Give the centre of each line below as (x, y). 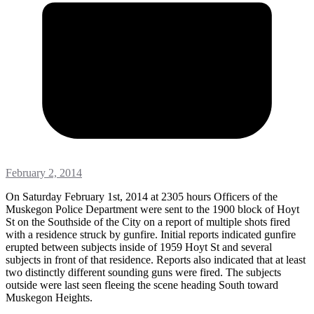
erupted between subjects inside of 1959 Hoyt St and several (139, 247)
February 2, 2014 (44, 172)
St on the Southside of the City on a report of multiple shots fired (148, 221)
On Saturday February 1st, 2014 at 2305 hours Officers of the (142, 196)
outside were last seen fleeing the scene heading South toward (142, 285)
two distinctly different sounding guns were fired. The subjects (143, 272)
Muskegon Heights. (49, 297)
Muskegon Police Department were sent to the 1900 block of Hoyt (152, 209)
